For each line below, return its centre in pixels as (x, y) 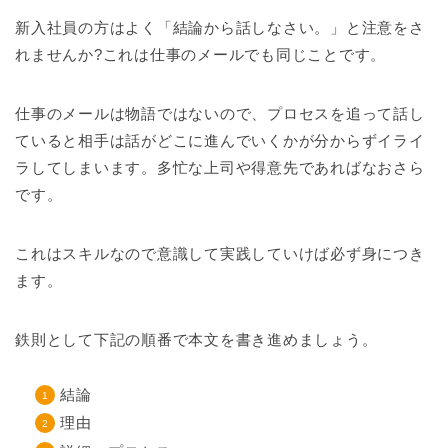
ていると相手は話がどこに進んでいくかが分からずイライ (220, 140)
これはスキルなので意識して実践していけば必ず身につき (220, 253)
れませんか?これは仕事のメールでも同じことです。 (201, 54)
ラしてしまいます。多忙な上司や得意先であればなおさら (220, 167)
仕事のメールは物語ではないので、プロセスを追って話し (220, 113)
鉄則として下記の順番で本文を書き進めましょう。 (196, 339)
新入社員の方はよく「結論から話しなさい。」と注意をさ (220, 27)
